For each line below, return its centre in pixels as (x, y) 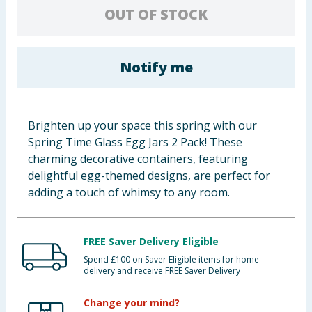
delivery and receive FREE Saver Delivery (162, 271)
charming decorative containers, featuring (138, 159)
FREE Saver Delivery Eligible (151, 241)
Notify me (156, 67)
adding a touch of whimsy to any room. (129, 192)
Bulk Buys (32, 154)
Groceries (32, 120)
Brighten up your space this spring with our (142, 125)
